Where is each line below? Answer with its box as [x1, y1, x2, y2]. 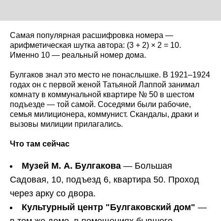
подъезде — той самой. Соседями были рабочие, [10, 100, 191, 109]
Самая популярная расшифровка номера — [10, 31, 173, 40]
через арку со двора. [10, 188, 96, 199]
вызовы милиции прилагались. [10, 120, 123, 129]
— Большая [121, 161, 172, 171]
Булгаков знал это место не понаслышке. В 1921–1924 [10, 71, 210, 79]
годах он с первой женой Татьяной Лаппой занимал [10, 80, 199, 89]
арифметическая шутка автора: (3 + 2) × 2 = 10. [10, 41, 181, 50]
